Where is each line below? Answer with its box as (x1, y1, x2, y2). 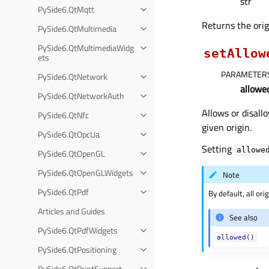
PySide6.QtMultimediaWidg (38, 41, 134, 54)
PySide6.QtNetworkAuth (38, 89, 124, 102)
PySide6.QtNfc (38, 108, 89, 121)
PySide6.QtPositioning (38, 243, 116, 256)
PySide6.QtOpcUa (38, 127, 100, 141)
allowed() (217, 233, 255, 241)
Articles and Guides (38, 204, 105, 217)
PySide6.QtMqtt (38, 2, 94, 16)
